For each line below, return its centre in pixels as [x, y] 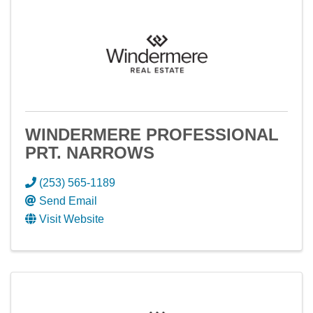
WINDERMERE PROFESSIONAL [152, 134]
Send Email [68, 201]
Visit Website [72, 219]
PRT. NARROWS [90, 153]
